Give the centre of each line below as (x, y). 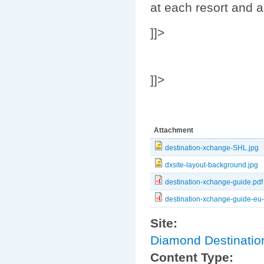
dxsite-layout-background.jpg (212, 165)
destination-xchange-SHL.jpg (212, 148)
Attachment (174, 131)
